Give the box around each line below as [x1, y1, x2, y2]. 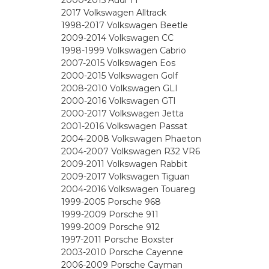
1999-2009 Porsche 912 [61, 222, 160, 233]
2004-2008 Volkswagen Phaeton [61, 133, 201, 145]
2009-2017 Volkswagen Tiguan [61, 171, 190, 183]
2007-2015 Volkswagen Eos [61, 58, 175, 69]
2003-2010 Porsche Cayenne [61, 247, 183, 258]
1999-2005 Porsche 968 [61, 196, 161, 208]
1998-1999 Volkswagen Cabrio [61, 45, 186, 56]
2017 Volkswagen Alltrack [61, 7, 166, 19]
